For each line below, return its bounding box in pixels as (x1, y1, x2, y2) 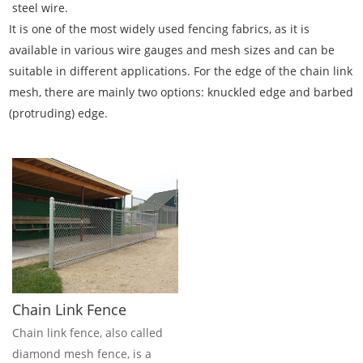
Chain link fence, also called (12, 325, 164, 341)
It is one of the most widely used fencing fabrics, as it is (9, 21, 310, 37)
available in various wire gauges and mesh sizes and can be (9, 42, 335, 58)
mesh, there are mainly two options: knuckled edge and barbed (9, 84, 354, 100)
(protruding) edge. (9, 105, 109, 122)
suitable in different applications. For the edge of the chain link (9, 63, 353, 79)
